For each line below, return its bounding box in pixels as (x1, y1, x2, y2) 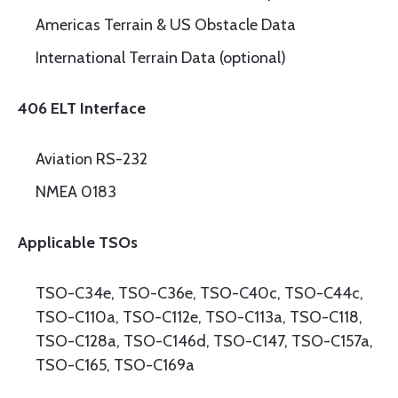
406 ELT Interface (18, 99, 146, 118)
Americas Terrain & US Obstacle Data (36, 15, 296, 35)
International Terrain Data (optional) (36, 48, 286, 68)
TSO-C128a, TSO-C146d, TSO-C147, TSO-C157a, (36, 331, 373, 351)
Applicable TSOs (18, 233, 138, 252)
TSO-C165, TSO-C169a (36, 355, 195, 375)
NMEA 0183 (36, 182, 116, 202)
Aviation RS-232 (36, 149, 147, 169)
